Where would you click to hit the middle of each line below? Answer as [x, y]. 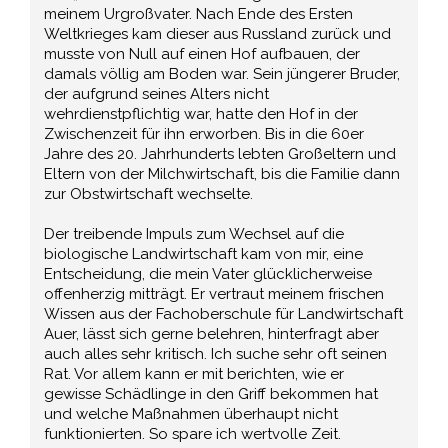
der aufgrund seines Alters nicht [157, 93]
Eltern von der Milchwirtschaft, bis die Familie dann [222, 173]
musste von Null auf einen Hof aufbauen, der [202, 53]
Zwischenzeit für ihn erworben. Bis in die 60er [204, 133]
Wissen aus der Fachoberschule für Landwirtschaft [224, 313]
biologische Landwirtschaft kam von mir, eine [204, 253]
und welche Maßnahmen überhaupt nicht [191, 413]
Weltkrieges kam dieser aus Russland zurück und [218, 33]
